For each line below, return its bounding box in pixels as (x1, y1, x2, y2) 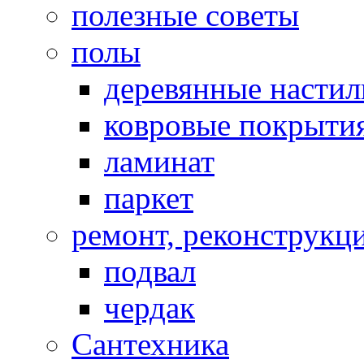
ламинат (104, 143, 214, 179)
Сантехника (71, 326, 229, 362)
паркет (104, 180, 193, 215)
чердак (104, 289, 195, 325)
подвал (104, 253, 196, 288)
